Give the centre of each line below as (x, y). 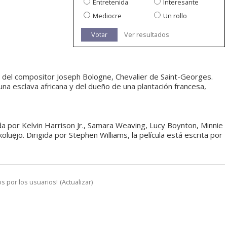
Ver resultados (147, 35)
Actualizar (77, 182)
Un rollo (175, 16)
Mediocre (107, 16)
